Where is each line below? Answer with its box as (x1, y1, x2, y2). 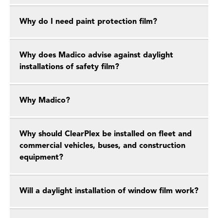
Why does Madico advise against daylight (19, 52, 173, 59)
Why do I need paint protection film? (19, 18, 157, 26)
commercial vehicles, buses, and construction (19, 142, 185, 150)
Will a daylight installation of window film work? (19, 187, 199, 195)
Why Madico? (19, 97, 70, 105)
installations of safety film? (19, 63, 119, 71)
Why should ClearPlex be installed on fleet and (19, 130, 192, 138)
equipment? (19, 154, 63, 162)
